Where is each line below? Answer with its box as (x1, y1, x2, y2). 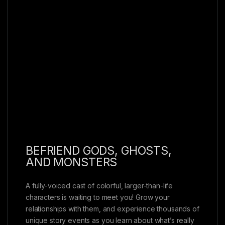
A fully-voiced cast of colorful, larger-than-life (26, 181, 173, 190)
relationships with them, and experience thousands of (26, 204, 199, 213)
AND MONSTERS (26, 155, 118, 169)
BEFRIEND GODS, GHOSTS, (26, 143, 172, 158)
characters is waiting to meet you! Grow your (26, 192, 170, 201)
